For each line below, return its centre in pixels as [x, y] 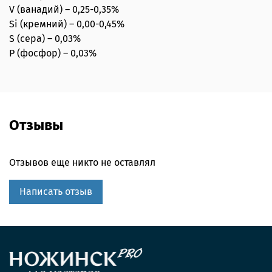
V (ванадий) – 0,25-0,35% [64, 10]
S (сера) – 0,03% [45, 39]
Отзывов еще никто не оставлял [82, 163]
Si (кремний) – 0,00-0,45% [67, 24]
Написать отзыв [56, 192]
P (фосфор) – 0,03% [53, 53]
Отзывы [36, 125]
